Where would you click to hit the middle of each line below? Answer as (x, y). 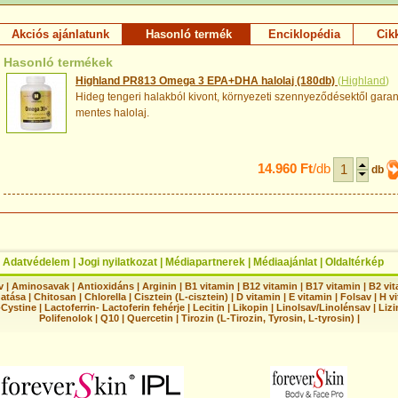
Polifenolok (65, 318)
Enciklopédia (304, 34)
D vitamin (259, 296)
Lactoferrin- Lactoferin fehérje (115, 307)
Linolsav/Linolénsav (323, 307)
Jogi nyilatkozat (118, 262)
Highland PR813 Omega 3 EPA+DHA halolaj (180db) (207, 80)
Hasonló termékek (58, 62)
